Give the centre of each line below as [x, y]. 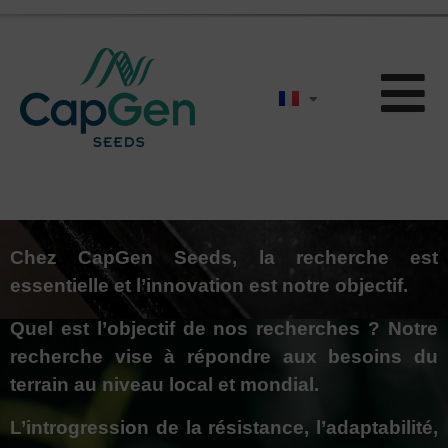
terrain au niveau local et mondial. [164, 384]
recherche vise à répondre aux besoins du [224, 356]
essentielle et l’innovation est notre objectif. [209, 285]
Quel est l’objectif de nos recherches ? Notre [224, 328]
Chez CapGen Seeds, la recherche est [224, 257]
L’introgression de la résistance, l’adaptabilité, [224, 427]
